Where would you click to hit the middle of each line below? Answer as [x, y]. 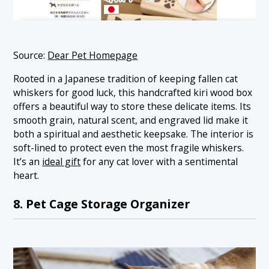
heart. [26, 175]
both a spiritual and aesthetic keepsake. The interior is [134, 134]
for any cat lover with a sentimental [159, 161]
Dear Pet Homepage [93, 55]
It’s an [28, 161]
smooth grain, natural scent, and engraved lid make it [131, 120]
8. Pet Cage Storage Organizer [102, 204]
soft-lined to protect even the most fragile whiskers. [129, 147]
